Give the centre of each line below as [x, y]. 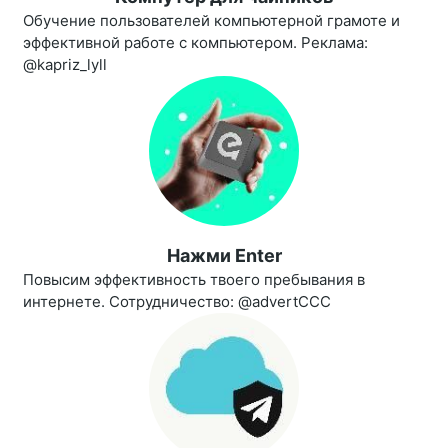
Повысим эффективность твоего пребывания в [194, 280]
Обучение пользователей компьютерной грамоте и [211, 21]
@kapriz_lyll [65, 65]
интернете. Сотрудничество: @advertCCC [177, 302]
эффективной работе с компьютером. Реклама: [195, 43]
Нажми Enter [224, 256]
